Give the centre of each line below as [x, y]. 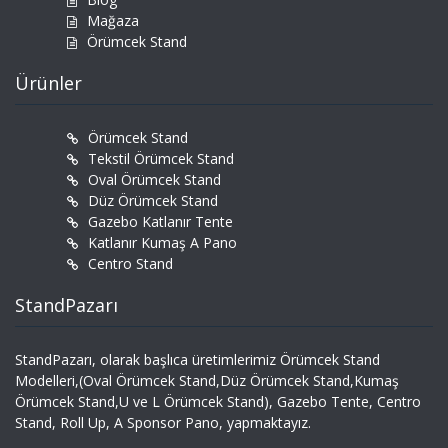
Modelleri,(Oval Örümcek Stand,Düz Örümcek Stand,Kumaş [207, 381]
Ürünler [48, 83]
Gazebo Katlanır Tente [160, 222]
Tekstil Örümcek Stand [161, 159]
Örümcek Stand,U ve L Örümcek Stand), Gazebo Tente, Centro [218, 402]
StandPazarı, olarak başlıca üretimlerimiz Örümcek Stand [197, 360]
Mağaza [113, 21]
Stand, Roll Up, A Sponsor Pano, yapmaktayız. [163, 423]
